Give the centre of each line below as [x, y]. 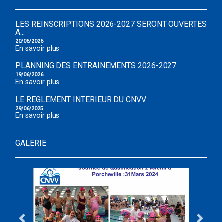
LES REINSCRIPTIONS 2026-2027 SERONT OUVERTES [111, 24]
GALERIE [31, 143]
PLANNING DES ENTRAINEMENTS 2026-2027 [96, 66]
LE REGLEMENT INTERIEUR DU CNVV [81, 99]
